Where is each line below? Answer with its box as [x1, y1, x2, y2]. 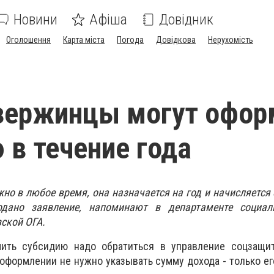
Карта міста [63, 35, 105, 45]
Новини [13, 11, 57, 28]
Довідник [159, 11, 213, 28]
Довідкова [156, 35, 196, 45]
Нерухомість [208, 35, 253, 45]
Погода [117, 35, 144, 45]
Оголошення [6, 35, 51, 45]
